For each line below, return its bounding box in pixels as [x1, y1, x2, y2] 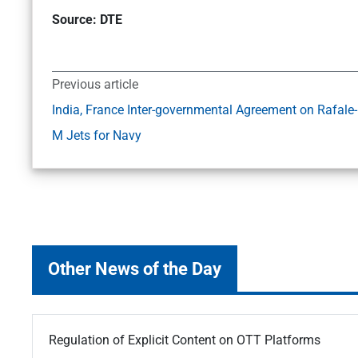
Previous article [52, 77, 138, 93]
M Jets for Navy [52, 128, 141, 144]
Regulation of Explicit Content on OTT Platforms [49, 332, 320, 348]
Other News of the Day [48, 258, 221, 280]
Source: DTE [52, 12, 122, 28]
